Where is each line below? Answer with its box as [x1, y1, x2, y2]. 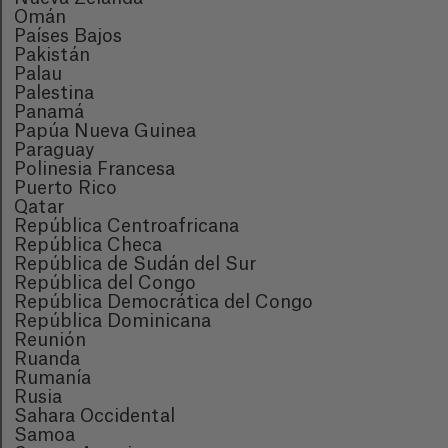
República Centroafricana [14, 217, 239, 235]
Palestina [14, 84, 94, 102]
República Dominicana [14, 312, 211, 330]
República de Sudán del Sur [14, 255, 256, 273]
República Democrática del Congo [14, 293, 313, 311]
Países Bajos [14, 27, 122, 45]
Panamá [14, 103, 84, 121]
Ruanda [14, 350, 80, 368]
